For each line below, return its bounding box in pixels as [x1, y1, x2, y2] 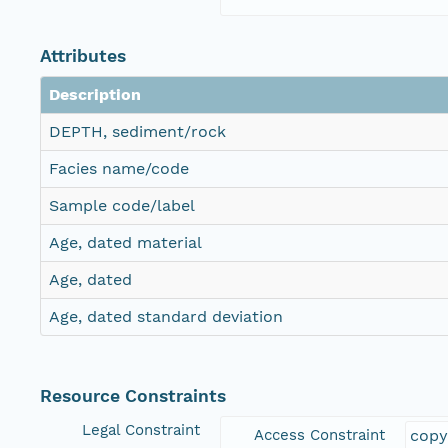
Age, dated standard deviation [49, 307, 283, 327]
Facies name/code [49, 159, 189, 179]
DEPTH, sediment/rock [49, 122, 226, 142]
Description [49, 85, 141, 105]
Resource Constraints [40, 386, 226, 407]
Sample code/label [49, 196, 195, 216]
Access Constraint [254, 426, 385, 445]
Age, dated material [49, 233, 202, 253]
